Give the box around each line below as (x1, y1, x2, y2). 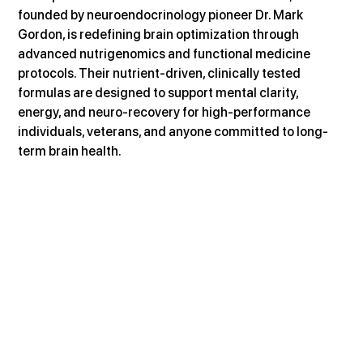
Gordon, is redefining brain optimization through (18, 26, 302, 42)
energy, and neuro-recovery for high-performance (18, 104, 314, 120)
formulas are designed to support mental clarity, (18, 84, 301, 100)
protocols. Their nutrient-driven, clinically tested (18, 65, 304, 81)
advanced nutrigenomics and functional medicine (18, 45, 314, 62)
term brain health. (18, 143, 122, 159)
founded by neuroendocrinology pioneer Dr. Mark (18, 6, 306, 23)
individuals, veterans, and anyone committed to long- (18, 123, 329, 139)
